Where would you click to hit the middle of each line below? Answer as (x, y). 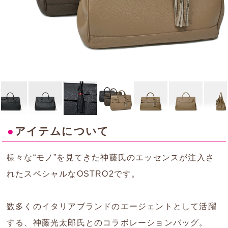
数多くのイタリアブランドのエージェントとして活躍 (112, 207)
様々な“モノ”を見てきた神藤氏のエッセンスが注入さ (111, 158)
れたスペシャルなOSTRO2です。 (74, 174)
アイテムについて (62, 132)
